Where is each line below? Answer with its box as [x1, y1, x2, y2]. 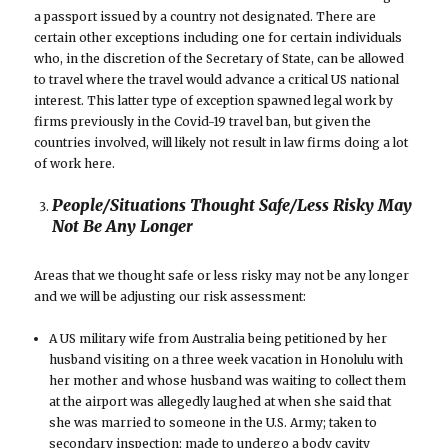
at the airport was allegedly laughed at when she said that [49, 394, 392, 410]
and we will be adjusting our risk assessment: [34, 289, 307, 305]
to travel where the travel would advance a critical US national [34, 72, 400, 88]
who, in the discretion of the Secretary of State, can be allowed [34, 51, 405, 67]
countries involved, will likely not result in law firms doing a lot [34, 135, 409, 151]
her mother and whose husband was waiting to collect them [49, 373, 407, 389]
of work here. [34, 156, 116, 172]
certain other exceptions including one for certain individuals [34, 30, 403, 46]
